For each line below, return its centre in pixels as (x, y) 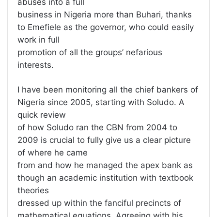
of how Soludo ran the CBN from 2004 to (97, 128)
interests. (36, 65)
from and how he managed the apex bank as (105, 165)
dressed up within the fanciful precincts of (99, 203)
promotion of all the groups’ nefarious (90, 53)
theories (33, 191)
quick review (42, 115)
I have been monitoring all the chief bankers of (108, 90)
